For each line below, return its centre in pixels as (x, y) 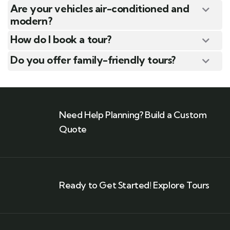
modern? (31, 21)
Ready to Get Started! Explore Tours (134, 185)
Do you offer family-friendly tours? (93, 60)
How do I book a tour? (61, 40)
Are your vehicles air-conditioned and (100, 9)
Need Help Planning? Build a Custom (133, 115)
